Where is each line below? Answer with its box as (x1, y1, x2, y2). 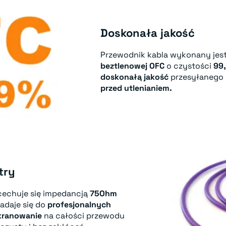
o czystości (164, 60, 213, 71)
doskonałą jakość (100, 71, 168, 82)
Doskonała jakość (100, 25, 195, 40)
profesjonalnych (47, 199, 111, 210)
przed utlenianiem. (100, 82, 172, 93)
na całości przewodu (42, 210, 125, 221)
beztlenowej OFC (100, 60, 164, 71)
